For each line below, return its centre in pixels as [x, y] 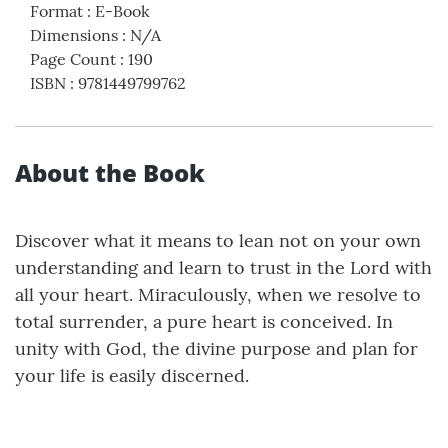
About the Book [110, 173]
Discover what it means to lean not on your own [218, 241]
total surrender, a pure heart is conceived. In [204, 322]
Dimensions [74, 35]
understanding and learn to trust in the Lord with [223, 268]
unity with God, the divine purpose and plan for [216, 349]
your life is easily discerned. [132, 376]
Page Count [73, 59]
